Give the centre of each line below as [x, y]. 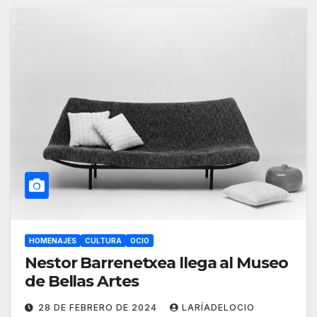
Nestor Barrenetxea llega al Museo [156, 263]
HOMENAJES [53, 241]
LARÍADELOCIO [218, 308]
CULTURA [103, 241]
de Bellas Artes [82, 282]
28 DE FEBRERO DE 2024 [99, 308]
